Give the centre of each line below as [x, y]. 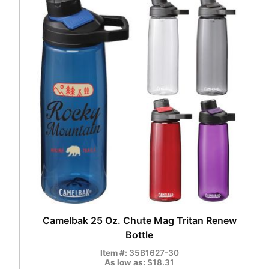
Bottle [139, 235]
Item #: [114, 253]
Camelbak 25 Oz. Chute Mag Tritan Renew [139, 221]
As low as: [126, 263]
